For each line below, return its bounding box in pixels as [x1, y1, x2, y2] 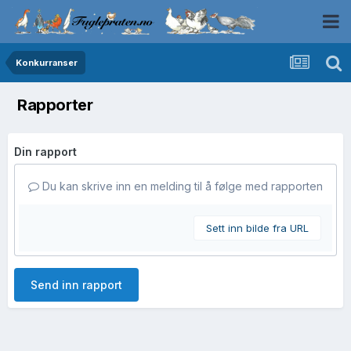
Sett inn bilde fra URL [206, 222, 309, 234]
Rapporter [17, 96, 93, 114]
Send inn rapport [31, 278, 122, 291]
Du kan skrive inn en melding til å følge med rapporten [39, 179, 323, 193]
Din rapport [14, 145, 77, 158]
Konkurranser [16, 57, 78, 68]
